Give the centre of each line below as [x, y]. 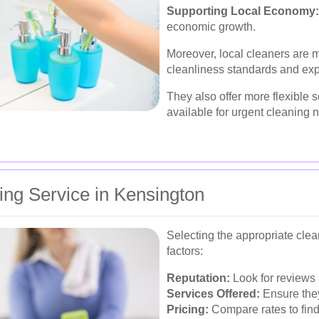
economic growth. [211, 26]
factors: [185, 251]
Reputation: [198, 278]
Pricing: [188, 309]
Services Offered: [213, 293]
